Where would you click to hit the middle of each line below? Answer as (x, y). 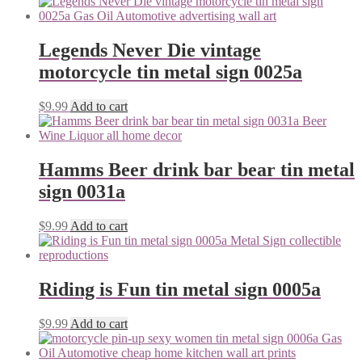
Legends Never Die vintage (150, 51)
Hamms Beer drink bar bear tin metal (197, 170)
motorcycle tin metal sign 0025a (170, 72)
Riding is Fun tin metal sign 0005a (180, 289)
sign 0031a (82, 192)
